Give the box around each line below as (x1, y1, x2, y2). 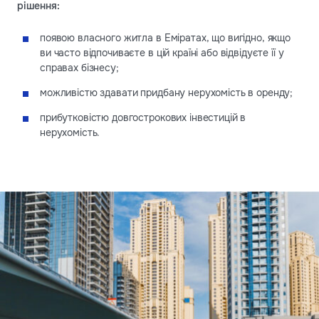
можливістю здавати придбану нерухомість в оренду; (40, 85, 293, 99)
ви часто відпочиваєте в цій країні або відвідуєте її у (40, 46, 284, 59)
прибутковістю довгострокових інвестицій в (40, 110, 246, 124)
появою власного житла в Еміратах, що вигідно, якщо (40, 31, 291, 44)
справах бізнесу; (40, 61, 119, 74)
